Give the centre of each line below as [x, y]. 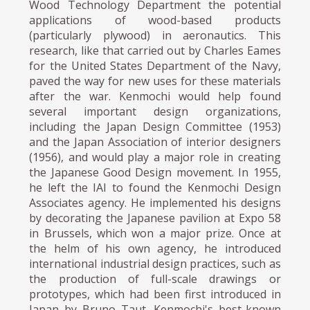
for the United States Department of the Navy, [155, 66]
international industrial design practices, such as [155, 264]
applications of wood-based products [155, 20]
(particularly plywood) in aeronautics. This [155, 36]
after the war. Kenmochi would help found [155, 97]
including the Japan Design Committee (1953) [155, 127]
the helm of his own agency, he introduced [155, 249]
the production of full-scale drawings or [155, 279]
